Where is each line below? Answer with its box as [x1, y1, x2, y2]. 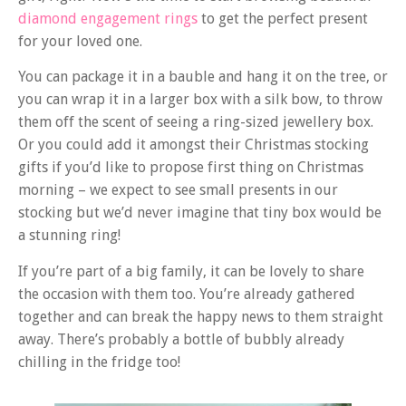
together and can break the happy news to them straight [18, 307, 383, 325]
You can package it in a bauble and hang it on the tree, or [18, 68, 388, 86]
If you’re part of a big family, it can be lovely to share [18, 262, 364, 280]
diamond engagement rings [18, 9, 198, 27]
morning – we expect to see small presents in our [18, 181, 338, 199]
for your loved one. [18, 32, 142, 50]
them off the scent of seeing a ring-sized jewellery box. [18, 113, 373, 131]
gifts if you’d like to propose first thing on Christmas [18, 159, 363, 177]
